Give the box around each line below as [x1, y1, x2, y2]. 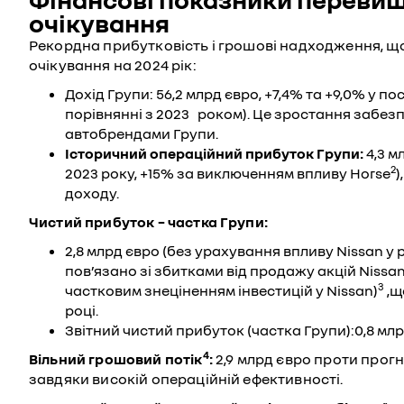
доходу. [65, 184, 119, 203]
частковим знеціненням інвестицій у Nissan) [65, 281, 378, 300]
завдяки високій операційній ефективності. [29, 370, 344, 389]
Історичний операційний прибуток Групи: [65, 144, 363, 163]
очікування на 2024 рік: [29, 56, 197, 75]
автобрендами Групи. [65, 124, 218, 143]
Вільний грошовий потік [29, 350, 203, 369]
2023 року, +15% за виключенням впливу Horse [65, 164, 390, 183]
